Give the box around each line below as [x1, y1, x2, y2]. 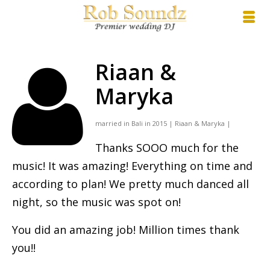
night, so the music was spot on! [12, 195, 181, 209]
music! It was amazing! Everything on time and [12, 159, 253, 173]
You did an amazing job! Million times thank [12, 222, 239, 237]
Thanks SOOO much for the [95, 140, 239, 155]
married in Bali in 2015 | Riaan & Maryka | [95, 119, 231, 128]
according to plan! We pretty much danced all [12, 177, 249, 191]
